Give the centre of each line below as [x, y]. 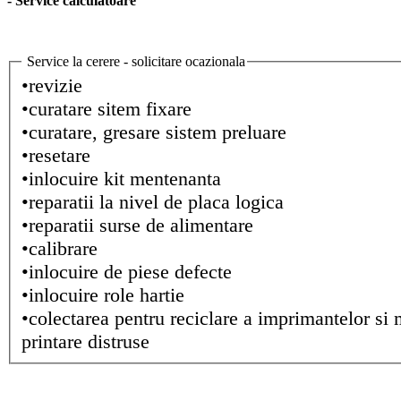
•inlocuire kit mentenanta [121, 179]
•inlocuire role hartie [103, 295]
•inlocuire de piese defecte [127, 272]
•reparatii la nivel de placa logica [153, 202]
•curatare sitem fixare [107, 109]
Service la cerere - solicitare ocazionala [134, 61]
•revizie [55, 86]
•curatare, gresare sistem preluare [154, 132]
